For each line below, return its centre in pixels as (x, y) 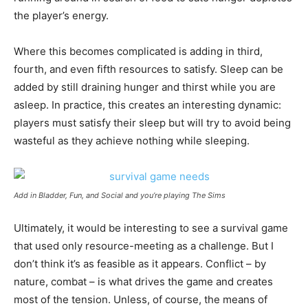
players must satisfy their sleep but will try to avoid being (152, 122)
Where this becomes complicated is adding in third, (138, 51)
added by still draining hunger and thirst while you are (145, 87)
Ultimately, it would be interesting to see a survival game (151, 228)
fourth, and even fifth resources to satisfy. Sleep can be (148, 69)
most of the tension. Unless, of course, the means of (141, 299)
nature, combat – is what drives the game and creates (143, 281)
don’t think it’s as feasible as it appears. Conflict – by (140, 263)
